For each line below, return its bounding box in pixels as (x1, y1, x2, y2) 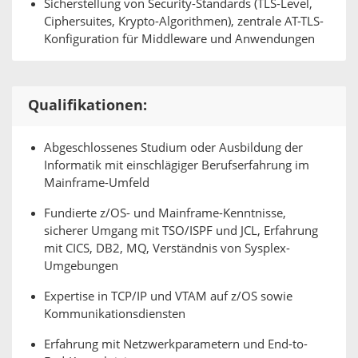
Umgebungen (44, 259, 118, 273)
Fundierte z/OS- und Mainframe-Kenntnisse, (44, 206, 286, 221)
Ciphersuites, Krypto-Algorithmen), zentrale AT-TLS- (44, 14, 324, 29)
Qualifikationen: (28, 97, 147, 114)
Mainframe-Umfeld (44, 176, 149, 190)
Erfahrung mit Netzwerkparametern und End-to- (44, 337, 308, 352)
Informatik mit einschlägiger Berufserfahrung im (44, 158, 309, 173)
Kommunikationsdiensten (44, 307, 185, 321)
